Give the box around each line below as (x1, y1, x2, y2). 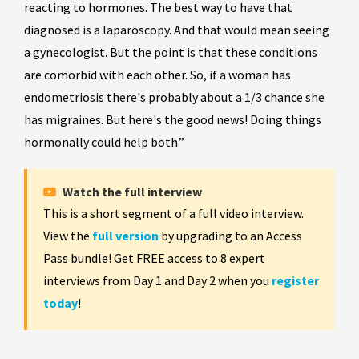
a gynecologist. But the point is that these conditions (24, 44, 317, 61)
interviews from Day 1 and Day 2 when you (43, 272, 272, 289)
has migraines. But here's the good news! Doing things (24, 111, 321, 128)
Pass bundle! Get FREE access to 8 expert (43, 250, 265, 267)
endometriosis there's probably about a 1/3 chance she (24, 89, 325, 106)
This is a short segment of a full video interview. (43, 205, 304, 222)
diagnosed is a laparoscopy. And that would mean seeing (24, 22, 329, 38)
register (272, 272, 319, 289)
